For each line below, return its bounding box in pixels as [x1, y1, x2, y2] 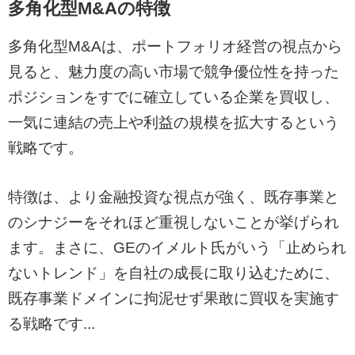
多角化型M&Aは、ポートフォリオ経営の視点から [8, 37, 342, 55]
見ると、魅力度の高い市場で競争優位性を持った [8, 63, 339, 80]
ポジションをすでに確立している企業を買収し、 [8, 88, 339, 105]
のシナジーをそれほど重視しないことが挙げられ [8, 213, 339, 231]
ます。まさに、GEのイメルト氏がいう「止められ [8, 239, 346, 256]
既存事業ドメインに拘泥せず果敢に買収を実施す [8, 289, 339, 307]
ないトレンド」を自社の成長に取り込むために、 [8, 264, 339, 281]
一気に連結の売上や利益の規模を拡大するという [8, 113, 339, 131]
